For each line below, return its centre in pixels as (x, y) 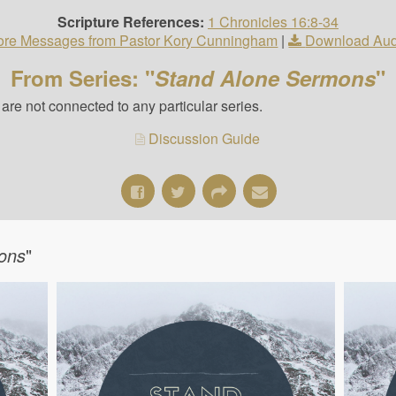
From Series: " (82, 78)
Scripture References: (130, 22)
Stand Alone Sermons (265, 78)
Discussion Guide (205, 138)
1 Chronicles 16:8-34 (273, 22)
